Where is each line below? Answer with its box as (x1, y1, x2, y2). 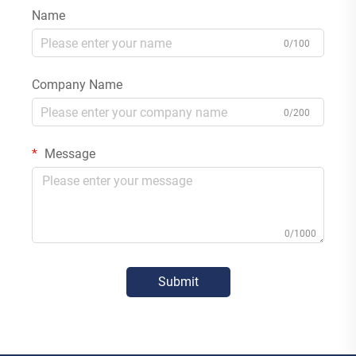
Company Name (32, 77, 122, 93)
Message (41, 146, 95, 162)
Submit (157, 274, 199, 290)
